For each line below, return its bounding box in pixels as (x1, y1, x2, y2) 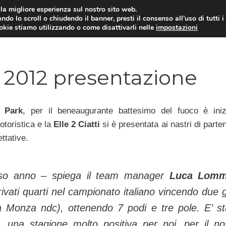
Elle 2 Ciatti (53, 119, 100, 129)
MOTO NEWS (139, 25, 189, 34)
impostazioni (156, 23, 198, 32)
